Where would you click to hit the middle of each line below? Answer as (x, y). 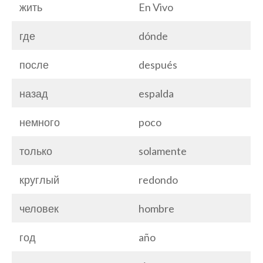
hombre (156, 208)
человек (39, 208)
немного (40, 122)
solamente (163, 151)
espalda (156, 93)
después (158, 64)
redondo (158, 179)
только (36, 151)
